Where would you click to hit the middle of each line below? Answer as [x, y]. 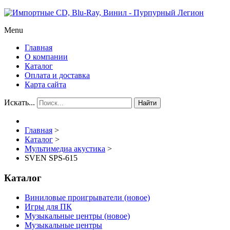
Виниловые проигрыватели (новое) [87, 198]
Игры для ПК [48, 207]
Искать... [20, 102]
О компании [46, 57]
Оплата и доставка [57, 75]
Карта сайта [45, 84]
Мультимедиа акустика [65, 149]
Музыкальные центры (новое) [77, 216]
